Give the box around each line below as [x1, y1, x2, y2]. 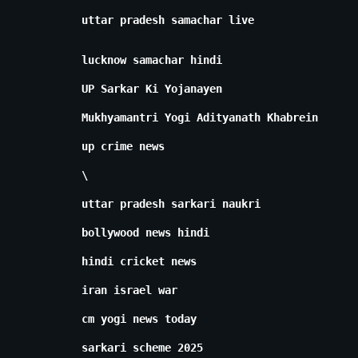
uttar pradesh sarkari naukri [82, 197, 261, 211]
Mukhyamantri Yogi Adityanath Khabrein [82, 111, 318, 125]
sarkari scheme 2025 [82, 341, 203, 355]
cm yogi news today [82, 312, 197, 326]
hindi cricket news [82, 255, 197, 268]
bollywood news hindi [82, 226, 209, 240]
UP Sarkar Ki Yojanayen [82, 82, 222, 96]
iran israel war [82, 284, 177, 297]
